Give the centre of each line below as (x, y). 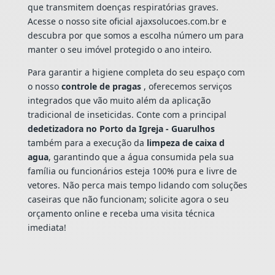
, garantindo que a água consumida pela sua (141, 157)
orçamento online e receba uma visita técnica (121, 213)
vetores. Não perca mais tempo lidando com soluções (137, 185)
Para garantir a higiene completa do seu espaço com (136, 72)
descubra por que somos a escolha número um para (135, 35)
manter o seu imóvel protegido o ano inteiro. (119, 49)
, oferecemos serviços (188, 86)
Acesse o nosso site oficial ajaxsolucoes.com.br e (127, 21)
